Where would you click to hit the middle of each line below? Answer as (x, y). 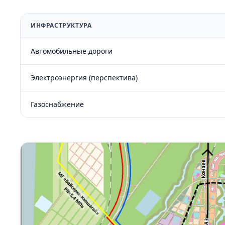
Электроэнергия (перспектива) (84, 78)
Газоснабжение (57, 104)
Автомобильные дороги (72, 51)
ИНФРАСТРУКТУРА (61, 26)
